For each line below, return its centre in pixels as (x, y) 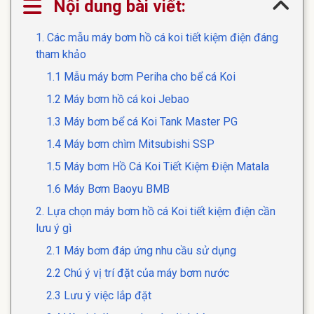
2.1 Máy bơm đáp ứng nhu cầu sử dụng (141, 251)
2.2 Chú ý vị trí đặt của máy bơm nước (138, 273)
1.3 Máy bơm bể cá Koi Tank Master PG (142, 122)
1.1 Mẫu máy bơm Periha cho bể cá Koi (141, 77)
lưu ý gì (54, 228)
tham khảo (61, 55)
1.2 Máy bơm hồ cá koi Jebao (118, 100)
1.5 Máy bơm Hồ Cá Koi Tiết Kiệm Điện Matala (158, 167)
